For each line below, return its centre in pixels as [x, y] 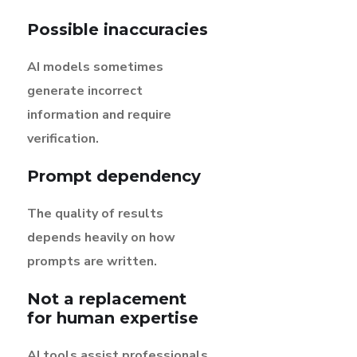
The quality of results [95, 213]
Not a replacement [107, 298]
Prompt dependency [114, 176]
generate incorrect [85, 90]
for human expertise [113, 318]
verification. [63, 138]
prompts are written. [92, 261]
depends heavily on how [101, 237]
